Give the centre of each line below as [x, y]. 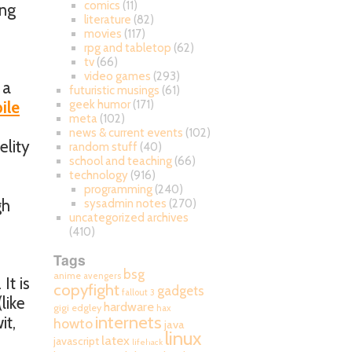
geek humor [99, 104]
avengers [102, 276]
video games [117, 76]
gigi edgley [77, 308]
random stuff [103, 147]
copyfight [86, 290]
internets [128, 322]
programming [118, 189]
